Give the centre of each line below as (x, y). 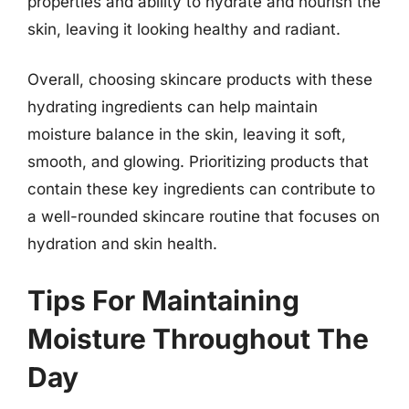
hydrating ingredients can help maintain (173, 107)
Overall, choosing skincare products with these (200, 79)
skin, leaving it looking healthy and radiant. (184, 29)
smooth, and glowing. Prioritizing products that (198, 162)
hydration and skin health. (122, 244)
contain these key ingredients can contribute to (201, 189)
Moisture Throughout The (198, 338)
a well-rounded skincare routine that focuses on (204, 216)
